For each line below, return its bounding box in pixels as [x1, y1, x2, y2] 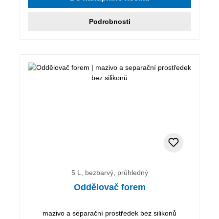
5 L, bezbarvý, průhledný [71, 168, 148, 176]
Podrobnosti [88, 17, 131, 25]
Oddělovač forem [73, 182, 146, 192]
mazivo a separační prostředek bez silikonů [43, 209, 176, 217]
